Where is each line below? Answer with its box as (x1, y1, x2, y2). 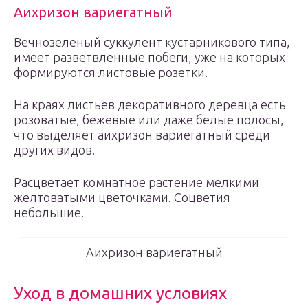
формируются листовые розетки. (14, 65, 208, 79)
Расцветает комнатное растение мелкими (14, 175, 259, 189)
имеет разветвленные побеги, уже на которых (14, 50, 285, 64)
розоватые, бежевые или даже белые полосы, (14, 113, 284, 126)
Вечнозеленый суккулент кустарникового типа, (14, 35, 290, 49)
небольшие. (14, 206, 84, 219)
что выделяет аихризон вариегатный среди (14, 128, 270, 142)
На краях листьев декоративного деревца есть (14, 98, 286, 111)
